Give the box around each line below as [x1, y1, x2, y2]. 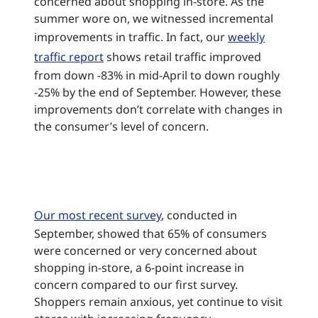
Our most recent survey [34, 207, 161, 223]
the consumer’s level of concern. [34, 118, 209, 134]
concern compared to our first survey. [34, 276, 238, 292]
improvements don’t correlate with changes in [34, 101, 283, 117]
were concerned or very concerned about [34, 242, 257, 258]
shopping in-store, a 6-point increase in [34, 259, 244, 275]
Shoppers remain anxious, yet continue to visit [34, 293, 283, 309]
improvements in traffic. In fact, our [34, 28, 228, 45]
